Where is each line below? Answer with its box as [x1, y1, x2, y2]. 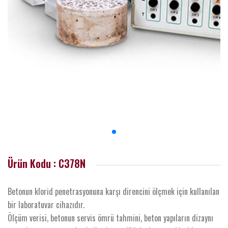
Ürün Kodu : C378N [8, 156, 85, 171]
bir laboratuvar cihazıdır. [8, 198, 84, 211]
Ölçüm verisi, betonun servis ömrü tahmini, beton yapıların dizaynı [8, 212, 213, 224]
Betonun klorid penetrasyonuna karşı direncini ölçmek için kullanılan [8, 185, 219, 197]
